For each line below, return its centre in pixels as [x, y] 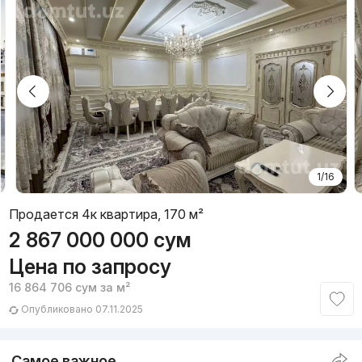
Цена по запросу [90, 267]
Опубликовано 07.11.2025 [80, 309]
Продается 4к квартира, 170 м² [106, 215]
